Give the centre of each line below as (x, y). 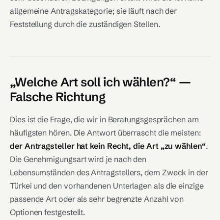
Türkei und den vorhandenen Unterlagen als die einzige (107, 186)
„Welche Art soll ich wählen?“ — (100, 82)
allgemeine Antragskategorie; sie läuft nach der (94, 11)
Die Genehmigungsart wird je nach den (78, 159)
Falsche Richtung (58, 97)
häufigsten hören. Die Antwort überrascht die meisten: (105, 133)
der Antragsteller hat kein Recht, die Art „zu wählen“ (108, 146)
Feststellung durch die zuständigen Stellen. (85, 24)
